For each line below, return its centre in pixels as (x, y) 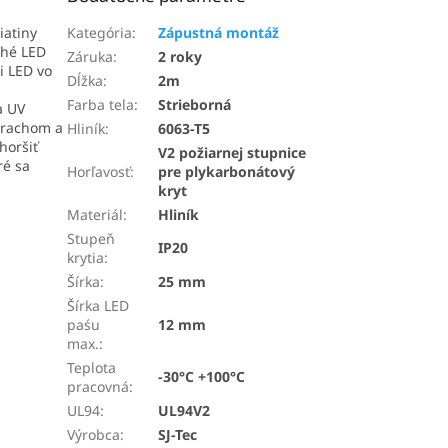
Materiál (95, 214)
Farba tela (101, 104)
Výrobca (94, 434)
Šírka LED (98, 305)
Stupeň (91, 238)
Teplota (92, 367)
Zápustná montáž (219, 32)
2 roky (180, 56)
